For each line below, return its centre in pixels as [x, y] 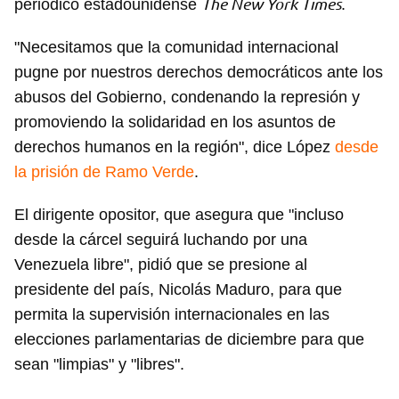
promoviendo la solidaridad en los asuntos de [175, 122]
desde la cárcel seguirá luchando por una [161, 240]
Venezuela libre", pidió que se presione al [161, 265]
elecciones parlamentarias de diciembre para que [189, 339]
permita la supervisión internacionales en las [172, 314]
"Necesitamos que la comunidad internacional [176, 47]
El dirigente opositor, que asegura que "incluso [179, 215]
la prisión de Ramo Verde [104, 172]
